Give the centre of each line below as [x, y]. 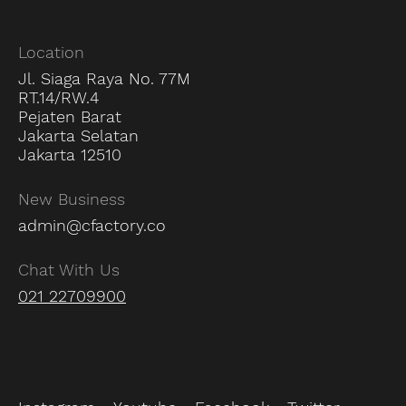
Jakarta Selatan [78, 135]
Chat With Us [69, 269]
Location [51, 52]
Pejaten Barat [70, 116]
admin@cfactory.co [92, 225]
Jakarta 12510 [70, 154]
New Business [72, 198]
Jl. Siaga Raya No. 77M [104, 78]
